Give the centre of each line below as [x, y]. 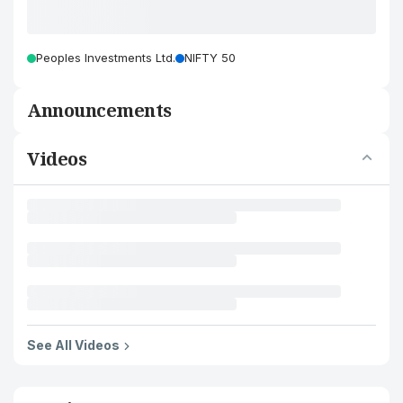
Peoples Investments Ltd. [106, 58]
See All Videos [73, 345]
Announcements [99, 110]
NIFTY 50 [210, 58]
